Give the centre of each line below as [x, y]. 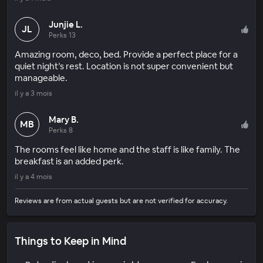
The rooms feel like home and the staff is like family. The [127, 149]
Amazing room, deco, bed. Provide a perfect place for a [126, 54]
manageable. [41, 77]
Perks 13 [62, 35]
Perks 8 [61, 130]
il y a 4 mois [33, 176]
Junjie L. [66, 24]
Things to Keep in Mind [70, 241]
